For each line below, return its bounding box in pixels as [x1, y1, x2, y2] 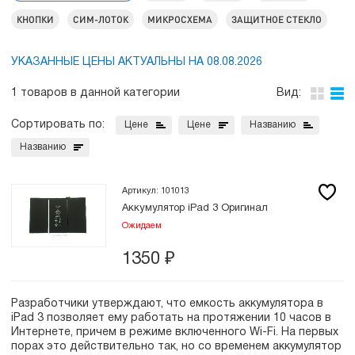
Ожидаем [122, 222, 162, 230]
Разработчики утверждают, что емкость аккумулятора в [11, 299, 323, 309]
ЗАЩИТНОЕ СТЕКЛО [231, 13, 322, 25]
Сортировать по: [11, 120, 105, 130]
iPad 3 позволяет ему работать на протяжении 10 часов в [11, 313, 331, 323]
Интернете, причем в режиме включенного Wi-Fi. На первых [11, 327, 338, 338]
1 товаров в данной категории [11, 88, 180, 98]
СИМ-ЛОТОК [73, 13, 128, 25]
